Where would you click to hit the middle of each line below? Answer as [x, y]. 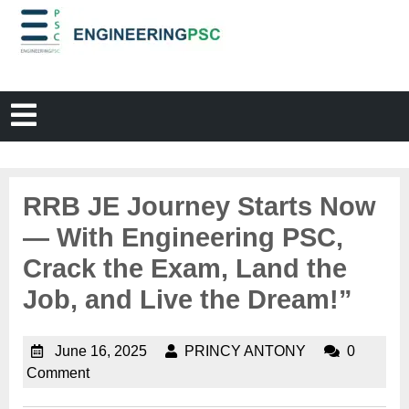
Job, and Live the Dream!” [188, 299]
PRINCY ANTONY [245, 351]
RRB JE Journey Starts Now [199, 206]
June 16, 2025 [101, 351]
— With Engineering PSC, [183, 237]
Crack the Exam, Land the [185, 268]
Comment [58, 372]
